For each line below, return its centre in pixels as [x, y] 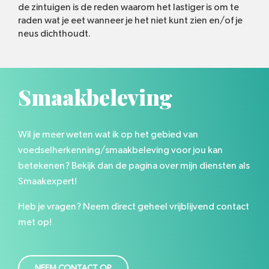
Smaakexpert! [47, 182]
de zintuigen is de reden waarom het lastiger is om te [128, 7]
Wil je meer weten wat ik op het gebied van [108, 135]
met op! [35, 222]
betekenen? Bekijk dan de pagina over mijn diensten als [134, 166]
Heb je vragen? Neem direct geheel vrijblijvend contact [134, 207]
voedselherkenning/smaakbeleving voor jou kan [120, 150]
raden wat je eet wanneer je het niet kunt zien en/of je [130, 20]
